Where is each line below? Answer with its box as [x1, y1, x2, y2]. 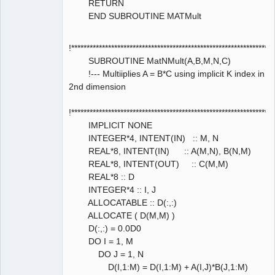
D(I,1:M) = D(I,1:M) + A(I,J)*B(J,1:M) [69, 261, 248, 272]
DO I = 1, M [69, 236, 133, 246]
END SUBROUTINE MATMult [69, 10, 201, 21]
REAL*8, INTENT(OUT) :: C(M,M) [69, 158, 228, 169]
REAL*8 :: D [69, 171, 134, 182]
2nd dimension [69, 81, 126, 91]
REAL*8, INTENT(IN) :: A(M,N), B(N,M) [69, 145, 251, 156]
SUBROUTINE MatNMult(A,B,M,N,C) [69, 55, 231, 66]
